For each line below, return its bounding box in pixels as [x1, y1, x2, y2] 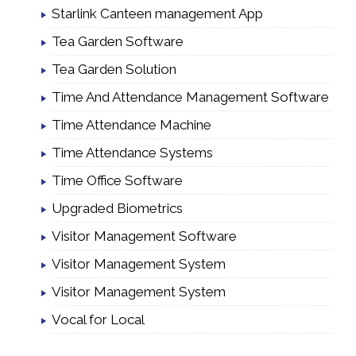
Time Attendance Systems [52, 144, 213, 161]
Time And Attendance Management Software [52, 88, 329, 105]
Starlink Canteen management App [52, 5, 263, 21]
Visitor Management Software [52, 227, 237, 244]
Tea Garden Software [52, 33, 184, 49]
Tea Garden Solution [52, 60, 176, 77]
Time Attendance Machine [52, 116, 211, 133]
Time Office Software [52, 172, 183, 188]
